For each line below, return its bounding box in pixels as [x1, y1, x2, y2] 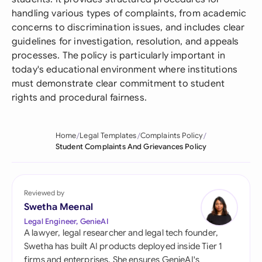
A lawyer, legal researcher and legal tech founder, [24, 227, 219, 238]
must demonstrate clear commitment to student [12, 78, 225, 89]
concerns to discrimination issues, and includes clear [12, 22, 245, 33]
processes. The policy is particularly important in [12, 50, 226, 61]
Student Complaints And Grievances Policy [55, 142, 207, 151]
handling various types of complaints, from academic [12, 8, 247, 19]
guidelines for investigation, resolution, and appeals [12, 36, 239, 47]
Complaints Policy [140, 131, 204, 140]
